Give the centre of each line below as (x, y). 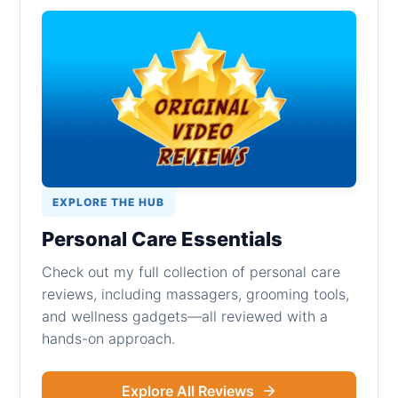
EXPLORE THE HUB (109, 202)
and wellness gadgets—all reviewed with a (185, 316)
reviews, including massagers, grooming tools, (196, 294)
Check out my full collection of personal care (191, 271)
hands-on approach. (109, 338)
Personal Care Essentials (163, 239)
